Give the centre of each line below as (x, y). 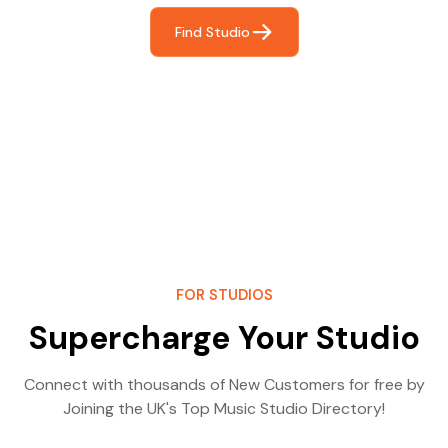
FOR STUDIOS (224, 295)
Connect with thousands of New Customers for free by (224, 384)
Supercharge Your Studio (224, 338)
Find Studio (212, 31)
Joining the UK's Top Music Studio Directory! (224, 408)
